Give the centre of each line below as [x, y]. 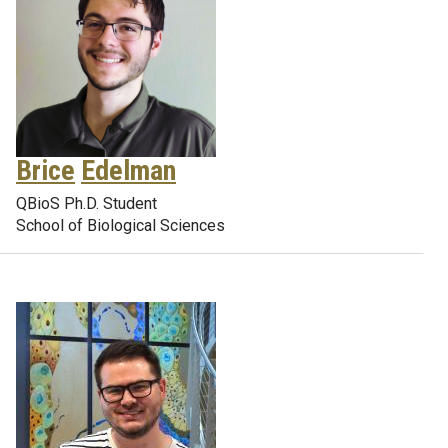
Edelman [128, 170]
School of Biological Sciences [120, 225]
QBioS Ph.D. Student [86, 203]
